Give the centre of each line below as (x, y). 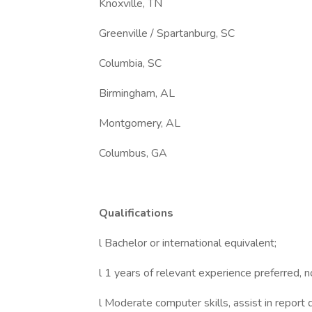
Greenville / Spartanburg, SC (167, 33)
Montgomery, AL (141, 123)
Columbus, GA (133, 153)
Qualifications (136, 213)
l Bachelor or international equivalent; (188, 243)
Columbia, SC (130, 63)
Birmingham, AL (137, 93)
